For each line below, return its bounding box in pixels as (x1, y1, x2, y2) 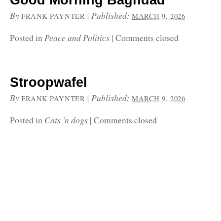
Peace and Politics (44, 32, 110, 43)
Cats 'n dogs (44, 114, 88, 126)
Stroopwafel (10, 75, 87, 90)
